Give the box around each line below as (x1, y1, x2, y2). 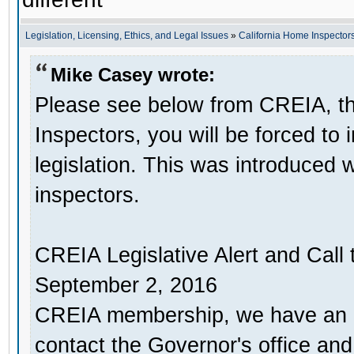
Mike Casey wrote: (51, 63, 215, 85)
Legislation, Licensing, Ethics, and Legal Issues (25, 30, 228, 41)
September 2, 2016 (35, 273, 217, 297)
